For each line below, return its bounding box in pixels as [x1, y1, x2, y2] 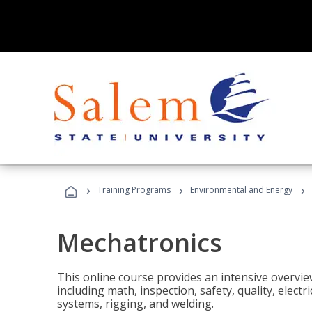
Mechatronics [57, 226, 222, 260]
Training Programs [97, 184, 171, 196]
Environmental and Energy [190, 184, 292, 196]
